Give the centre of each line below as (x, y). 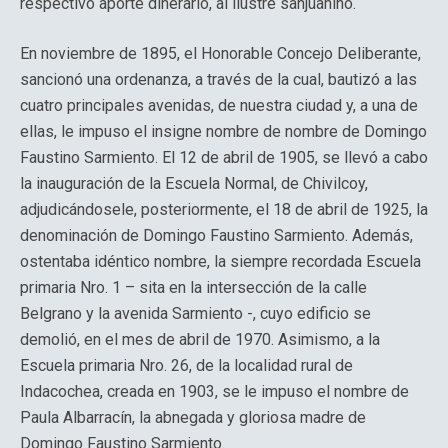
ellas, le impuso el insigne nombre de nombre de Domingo (223, 131)
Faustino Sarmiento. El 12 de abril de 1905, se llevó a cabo (224, 157)
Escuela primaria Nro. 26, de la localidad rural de (186, 365)
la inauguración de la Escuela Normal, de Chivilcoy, (194, 183)
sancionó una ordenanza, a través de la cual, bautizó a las (218, 79)
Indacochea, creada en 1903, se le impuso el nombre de (214, 391)
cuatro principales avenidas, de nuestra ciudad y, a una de (219, 105)
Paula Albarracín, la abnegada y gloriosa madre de (193, 417)
